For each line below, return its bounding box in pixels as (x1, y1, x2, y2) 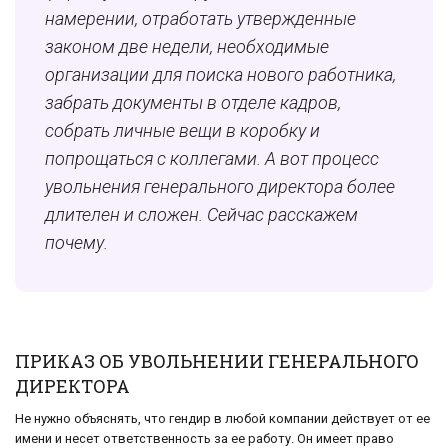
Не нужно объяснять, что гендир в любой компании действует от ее (15, 411, 430, 427)
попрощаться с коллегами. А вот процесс (45, 148, 379, 170)
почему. (45, 232, 108, 254)
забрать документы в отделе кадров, (45, 92, 341, 114)
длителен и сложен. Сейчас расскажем (45, 204, 358, 226)
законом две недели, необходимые (45, 36, 329, 58)
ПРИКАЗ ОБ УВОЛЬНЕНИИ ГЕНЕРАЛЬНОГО (15, 349, 419, 374)
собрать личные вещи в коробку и (45, 120, 320, 142)
